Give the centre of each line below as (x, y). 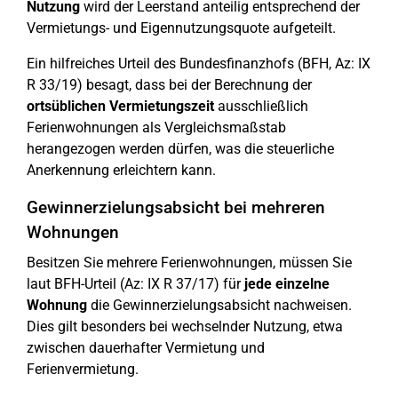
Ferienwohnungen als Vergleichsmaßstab (156, 127)
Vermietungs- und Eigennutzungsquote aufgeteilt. (181, 28)
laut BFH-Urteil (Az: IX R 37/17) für (135, 284)
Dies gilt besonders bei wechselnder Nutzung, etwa (185, 326)
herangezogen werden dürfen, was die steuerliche (180, 149)
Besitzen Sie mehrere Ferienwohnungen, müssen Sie (189, 263)
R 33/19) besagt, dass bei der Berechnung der (169, 85)
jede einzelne (287, 284)
